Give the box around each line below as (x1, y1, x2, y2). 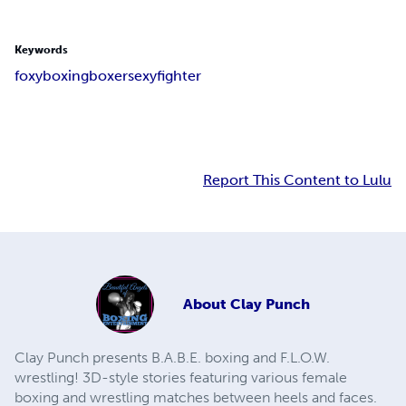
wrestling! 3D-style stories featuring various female (14, 369, 347, 387)
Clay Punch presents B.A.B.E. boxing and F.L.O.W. (14, 349, 330, 367)
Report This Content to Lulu (203, 171, 391, 189)
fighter (157, 67, 201, 85)
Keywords (14, 43, 68, 57)
